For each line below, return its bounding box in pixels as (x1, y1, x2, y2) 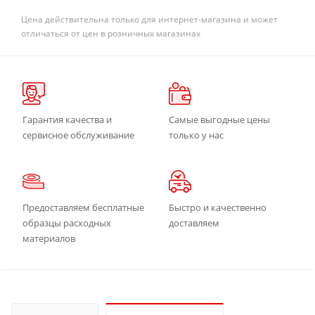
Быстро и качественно (169, 200, 266, 214)
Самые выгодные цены (169, 112, 270, 126)
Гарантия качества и (22, 112, 112, 126)
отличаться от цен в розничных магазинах (21, 27, 200, 39)
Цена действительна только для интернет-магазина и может (21, 13, 278, 25)
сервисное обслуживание (22, 128, 134, 141)
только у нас (169, 128, 224, 141)
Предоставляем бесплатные (22, 200, 144, 214)
